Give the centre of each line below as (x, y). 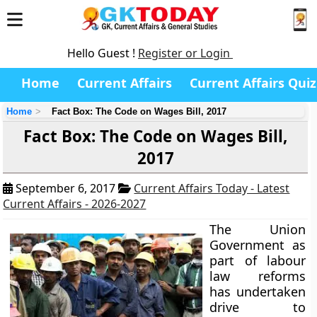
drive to (258, 307)
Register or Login (185, 53)
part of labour (258, 260)
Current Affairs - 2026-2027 (75, 204)
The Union (258, 229)
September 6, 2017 (66, 188)
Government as (258, 245)
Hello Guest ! (103, 53)
